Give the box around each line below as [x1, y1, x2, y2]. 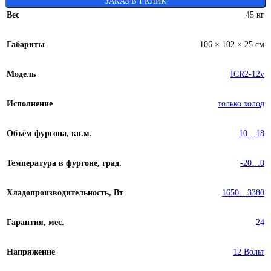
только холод [218, 98, 264, 108]
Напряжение [7, 246, 55, 256]
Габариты [7, 39, 45, 49]
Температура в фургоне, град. [7, 157, 122, 168]
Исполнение [7, 98, 53, 108]
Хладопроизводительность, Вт [7, 187, 123, 197]
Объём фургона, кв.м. [7, 128, 92, 138]
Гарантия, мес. [7, 217, 64, 227]
